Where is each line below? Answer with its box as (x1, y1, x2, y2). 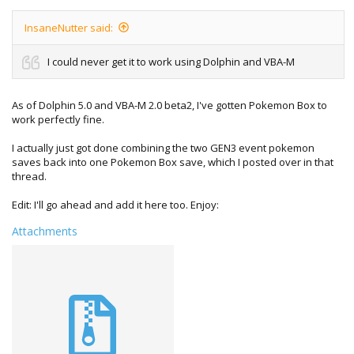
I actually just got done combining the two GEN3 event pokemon (12, 141, 314, 155)
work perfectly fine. (12, 112, 104, 126)
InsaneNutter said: (24, 20, 113, 35)
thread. (12, 169, 47, 183)
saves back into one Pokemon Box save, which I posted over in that (12, 155, 333, 169)
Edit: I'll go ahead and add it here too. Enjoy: (12, 198, 219, 212)
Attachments (12, 224, 77, 239)
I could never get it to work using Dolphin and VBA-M (47, 54, 295, 69)
